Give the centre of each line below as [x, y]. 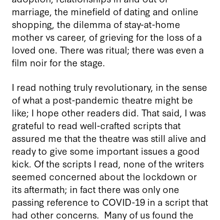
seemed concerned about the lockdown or [104, 176]
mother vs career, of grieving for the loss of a [107, 36]
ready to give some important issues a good [106, 150]
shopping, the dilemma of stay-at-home [96, 24]
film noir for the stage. [58, 62]
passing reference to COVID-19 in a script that [110, 201]
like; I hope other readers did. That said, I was [109, 112]
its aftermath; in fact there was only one [96, 189]
